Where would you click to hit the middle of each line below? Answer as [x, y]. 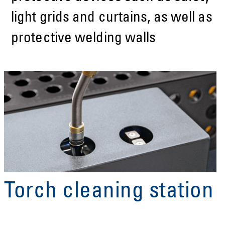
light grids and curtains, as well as [112, 18]
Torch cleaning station [109, 192]
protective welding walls [84, 39]
